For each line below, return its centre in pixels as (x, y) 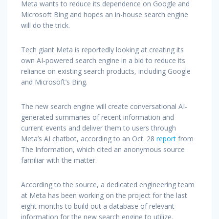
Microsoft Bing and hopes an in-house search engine (105, 14)
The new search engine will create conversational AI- (104, 106)
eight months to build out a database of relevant (98, 206)
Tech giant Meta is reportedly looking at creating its (102, 49)
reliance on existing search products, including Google (106, 71)
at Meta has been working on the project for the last (104, 195)
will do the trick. (45, 25)
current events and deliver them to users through (99, 128)
